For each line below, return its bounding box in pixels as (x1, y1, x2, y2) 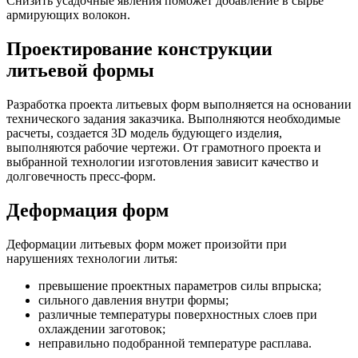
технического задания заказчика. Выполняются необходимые (6, 112, 340, 126)
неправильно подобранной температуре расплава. (38, 336, 312, 350)
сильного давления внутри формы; (38, 292, 229, 307)
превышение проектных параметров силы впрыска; (38, 278, 321, 292)
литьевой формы (6, 60, 154, 82)
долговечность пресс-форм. (6, 169, 156, 184)
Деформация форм (6, 199, 169, 221)
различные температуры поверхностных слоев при (38, 307, 317, 321)
